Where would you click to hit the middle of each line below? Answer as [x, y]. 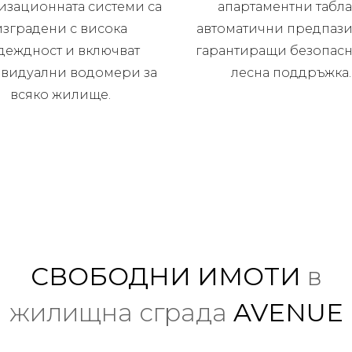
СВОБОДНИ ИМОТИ [165, 276]
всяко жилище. [61, 94]
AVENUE [288, 312]
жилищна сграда [121, 312]
